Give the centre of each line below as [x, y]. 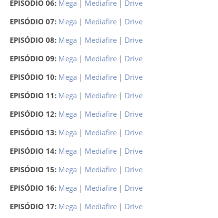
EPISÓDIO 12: [34, 114]
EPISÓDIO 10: [34, 77]
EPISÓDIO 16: [34, 188]
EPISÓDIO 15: [34, 169]
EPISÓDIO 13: [34, 132]
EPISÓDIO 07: [34, 21]
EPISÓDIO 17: [34, 206]
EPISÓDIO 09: [34, 58]
